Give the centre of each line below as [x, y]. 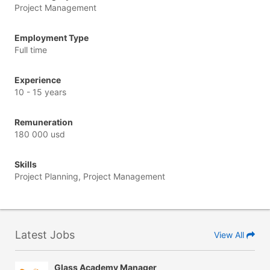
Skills [26, 164]
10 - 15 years [40, 92]
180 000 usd [40, 134]
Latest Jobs [45, 234]
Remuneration [44, 122]
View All [230, 234]
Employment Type [52, 37]
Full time [31, 49]
